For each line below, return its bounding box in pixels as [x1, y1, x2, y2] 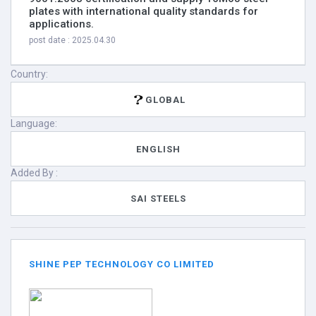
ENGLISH [135, 143, 181, 154]
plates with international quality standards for [29, 5, 258, 18]
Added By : [11, 167, 58, 178]
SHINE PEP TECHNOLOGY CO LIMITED [29, 259, 214, 269]
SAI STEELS [130, 193, 186, 204]
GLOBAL [145, 94, 186, 105]
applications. [29, 18, 94, 30]
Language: [11, 118, 57, 129]
